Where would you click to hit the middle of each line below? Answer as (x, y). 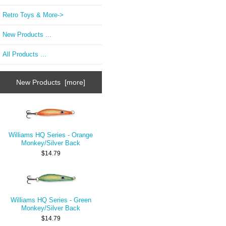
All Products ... (24, 54)
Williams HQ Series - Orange (51, 135)
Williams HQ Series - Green (51, 200)
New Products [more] (51, 82)
